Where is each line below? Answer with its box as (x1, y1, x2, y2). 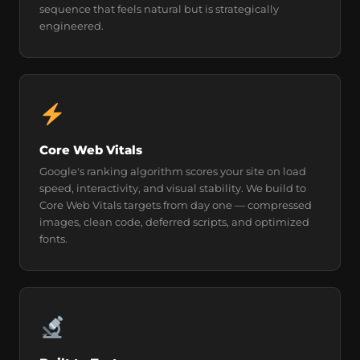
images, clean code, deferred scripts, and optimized (39, 215, 309, 228)
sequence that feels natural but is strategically (39, 2, 279, 15)
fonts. (39, 232, 67, 245)
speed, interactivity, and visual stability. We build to (39, 182, 306, 194)
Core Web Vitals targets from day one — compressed (39, 198, 312, 211)
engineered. (39, 19, 104, 32)
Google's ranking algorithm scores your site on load (39, 165, 306, 178)
